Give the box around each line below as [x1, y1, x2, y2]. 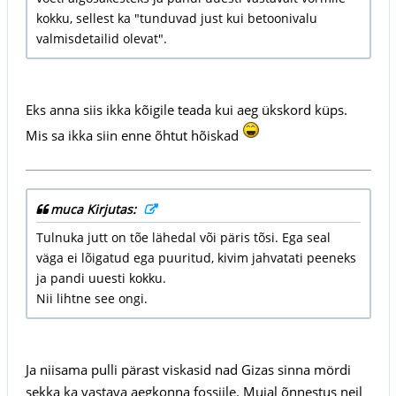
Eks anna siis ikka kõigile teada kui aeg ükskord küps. [25, 100, 347, 118]
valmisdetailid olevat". [35, 29, 167, 47]
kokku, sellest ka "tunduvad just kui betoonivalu [35, 9, 317, 27]
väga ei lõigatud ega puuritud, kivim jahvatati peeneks [35, 248, 356, 266]
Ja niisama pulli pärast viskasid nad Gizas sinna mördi [25, 360, 351, 378]
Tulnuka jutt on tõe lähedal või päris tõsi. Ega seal [35, 228, 331, 246]
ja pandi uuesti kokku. [35, 269, 166, 286]
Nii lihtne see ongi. [35, 289, 148, 307]
